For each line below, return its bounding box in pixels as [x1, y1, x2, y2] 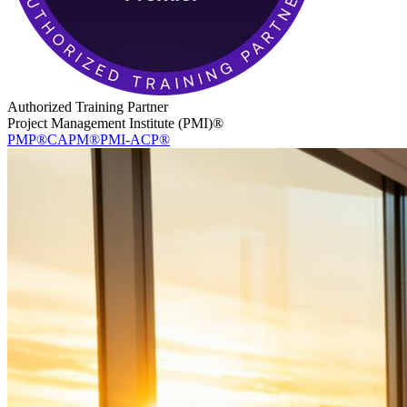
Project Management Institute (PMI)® [7, 114, 223, 131]
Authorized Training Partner [7, 98, 168, 114]
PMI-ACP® [100, 131, 170, 147]
